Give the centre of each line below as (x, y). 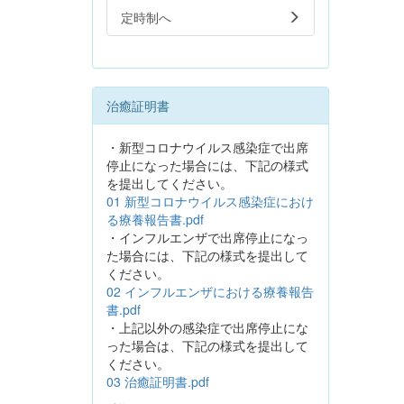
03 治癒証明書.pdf (158, 381)
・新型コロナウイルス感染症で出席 (207, 147)
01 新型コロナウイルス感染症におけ (210, 201)
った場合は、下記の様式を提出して (207, 345)
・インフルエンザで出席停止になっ (207, 237)
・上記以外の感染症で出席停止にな (207, 327)
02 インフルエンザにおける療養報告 (210, 291)
